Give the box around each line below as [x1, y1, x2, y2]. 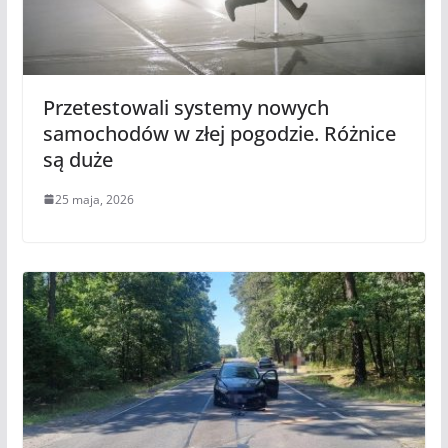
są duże [42, 145, 113, 173]
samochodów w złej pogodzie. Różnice [42, 119, 396, 147]
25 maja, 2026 [54, 190, 134, 208]
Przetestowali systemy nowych [42, 93, 329, 121]
